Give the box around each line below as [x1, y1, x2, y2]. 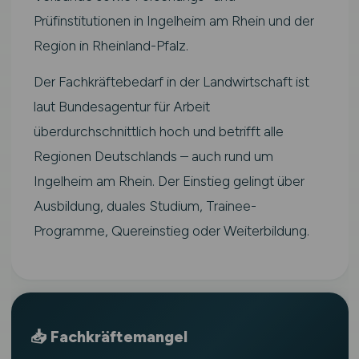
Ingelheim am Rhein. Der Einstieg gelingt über [33, 172, 305, 189]
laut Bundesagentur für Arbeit [33, 98, 210, 115]
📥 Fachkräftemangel [30, 327, 188, 346]
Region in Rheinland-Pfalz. [33, 37, 188, 54]
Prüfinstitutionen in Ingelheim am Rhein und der [33, 12, 314, 29]
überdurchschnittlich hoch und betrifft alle [33, 123, 284, 139]
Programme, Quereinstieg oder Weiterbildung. [33, 222, 309, 239]
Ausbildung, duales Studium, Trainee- [33, 197, 256, 214]
